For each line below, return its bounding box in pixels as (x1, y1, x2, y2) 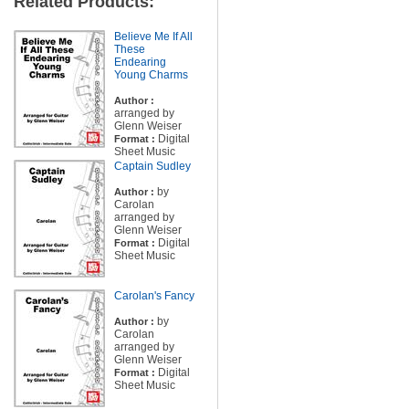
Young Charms (113, 68, 188, 81)
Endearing (113, 56, 166, 68)
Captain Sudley (113, 160, 191, 173)
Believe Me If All (113, 30, 193, 43)
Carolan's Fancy (113, 289, 194, 302)
